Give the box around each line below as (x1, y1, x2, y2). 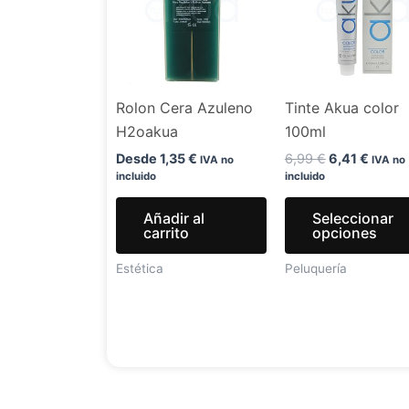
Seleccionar (311, 208, 393, 227)
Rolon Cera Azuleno (115, 98, 253, 117)
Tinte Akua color (284, 98, 399, 117)
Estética (115, 260, 163, 276)
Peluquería (284, 260, 347, 276)
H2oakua (115, 121, 178, 141)
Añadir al (142, 208, 204, 227)
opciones (311, 223, 377, 242)
